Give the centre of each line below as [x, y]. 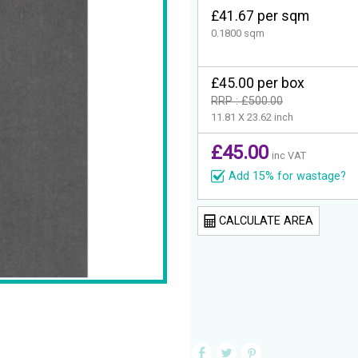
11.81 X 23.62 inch [252, 117]
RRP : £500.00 [247, 101]
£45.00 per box [258, 83]
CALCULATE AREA [265, 221]
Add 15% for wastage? [287, 176]
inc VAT [289, 155]
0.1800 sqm [238, 34]
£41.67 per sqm [260, 16]
